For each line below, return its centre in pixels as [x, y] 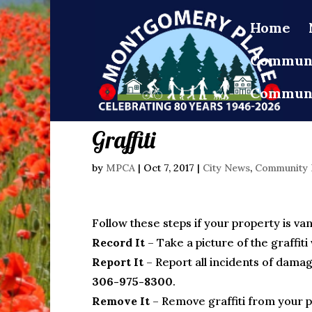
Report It [118, 262]
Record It [118, 242]
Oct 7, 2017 [169, 168]
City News [226, 168]
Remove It [121, 301]
